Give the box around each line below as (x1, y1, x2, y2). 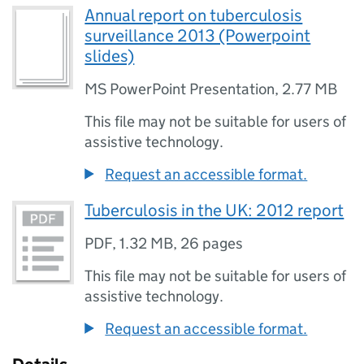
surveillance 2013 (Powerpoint (84, 25, 311, 46)
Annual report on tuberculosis (84, 5, 303, 26)
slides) (84, 45, 135, 67)
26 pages (180, 234, 244, 253)
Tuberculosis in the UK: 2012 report (84, 200, 344, 221)
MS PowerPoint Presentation (84, 80, 275, 98)
